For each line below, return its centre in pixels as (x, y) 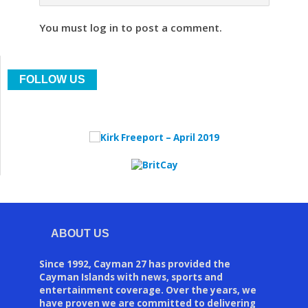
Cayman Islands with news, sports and (131, 277)
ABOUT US (80, 233)
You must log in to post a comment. (130, 28)
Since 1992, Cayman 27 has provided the (134, 264)
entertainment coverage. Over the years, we (147, 290)
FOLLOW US (52, 79)
